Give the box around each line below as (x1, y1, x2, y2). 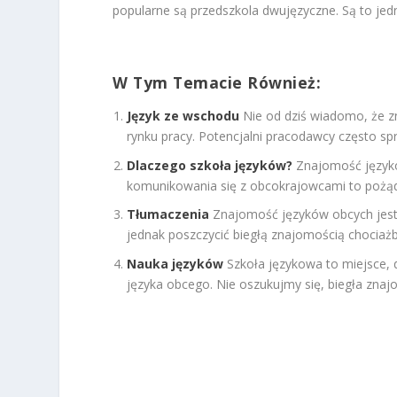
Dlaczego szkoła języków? (127, 156, 293, 174)
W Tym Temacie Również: (113, 72, 322, 94)
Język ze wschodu (127, 106, 240, 124)
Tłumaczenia (127, 206, 210, 223)
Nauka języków (127, 255, 224, 273)
